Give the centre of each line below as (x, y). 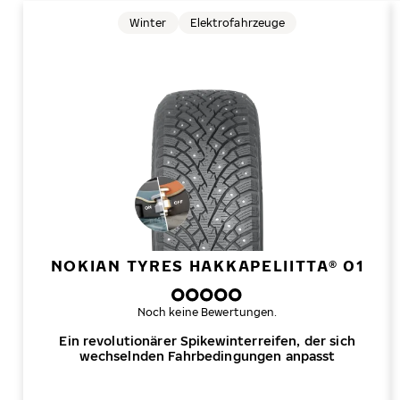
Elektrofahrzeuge (237, 22)
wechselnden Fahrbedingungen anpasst (207, 356)
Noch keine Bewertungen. (207, 312)
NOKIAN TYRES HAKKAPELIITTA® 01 (207, 266)
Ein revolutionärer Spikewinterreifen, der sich (207, 341)
